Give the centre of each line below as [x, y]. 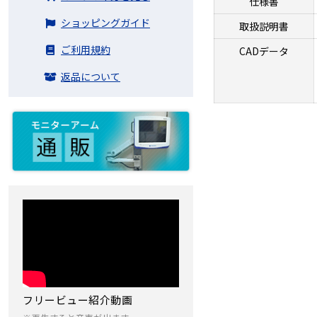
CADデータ [264, 51]
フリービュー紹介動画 [78, 299]
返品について [91, 76]
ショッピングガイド [105, 23]
